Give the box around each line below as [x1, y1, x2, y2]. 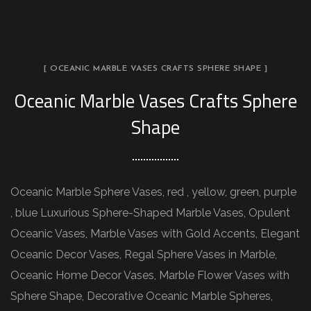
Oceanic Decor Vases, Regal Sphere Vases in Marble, [10, 248, 277, 261]
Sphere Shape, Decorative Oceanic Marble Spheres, [10, 289, 273, 303]
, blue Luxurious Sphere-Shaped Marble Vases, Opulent [10, 206, 290, 219]
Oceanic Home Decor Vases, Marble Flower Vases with [10, 269, 289, 282]
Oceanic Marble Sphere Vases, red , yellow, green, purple [10, 185, 296, 199]
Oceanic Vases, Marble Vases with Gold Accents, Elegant [10, 227, 300, 240]
